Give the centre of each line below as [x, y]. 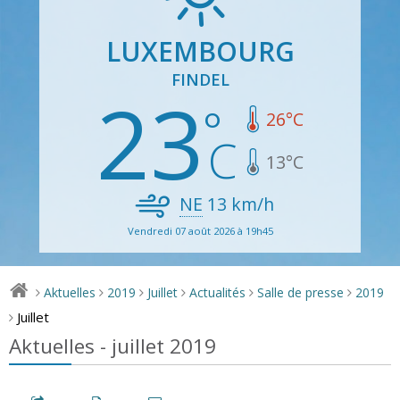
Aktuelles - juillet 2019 [112, 346]
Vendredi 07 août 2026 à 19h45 [200, 230]
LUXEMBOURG [200, 51]
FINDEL [200, 79]
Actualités [218, 292]
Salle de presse [301, 292]
